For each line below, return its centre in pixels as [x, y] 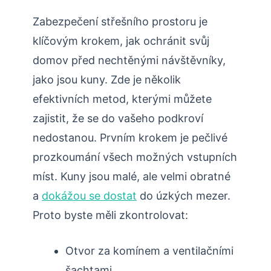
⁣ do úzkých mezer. [184, 196]
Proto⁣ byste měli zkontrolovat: [110, 215]
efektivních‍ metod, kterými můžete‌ [122, 99]
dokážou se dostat [89, 196]
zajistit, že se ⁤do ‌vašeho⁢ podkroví [118, 119]
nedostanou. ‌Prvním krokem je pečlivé [130, 138]
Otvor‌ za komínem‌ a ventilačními [149, 251]
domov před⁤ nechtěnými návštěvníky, [129, 60]
